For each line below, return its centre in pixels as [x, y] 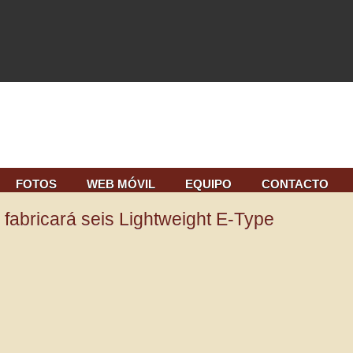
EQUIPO [208, 184]
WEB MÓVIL [121, 184]
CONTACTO [295, 184]
